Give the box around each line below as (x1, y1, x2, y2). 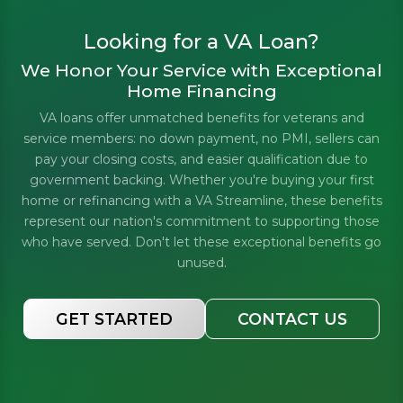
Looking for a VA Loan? (84, 28, 319, 54)
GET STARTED (56, 309, 173, 328)
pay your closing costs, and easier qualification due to (35, 150, 368, 167)
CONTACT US (237, 309, 347, 328)
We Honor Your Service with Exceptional (21, 58, 382, 81)
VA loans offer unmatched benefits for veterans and (39, 109, 364, 126)
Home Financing (126, 79, 277, 102)
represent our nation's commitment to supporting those (23, 212, 380, 229)
